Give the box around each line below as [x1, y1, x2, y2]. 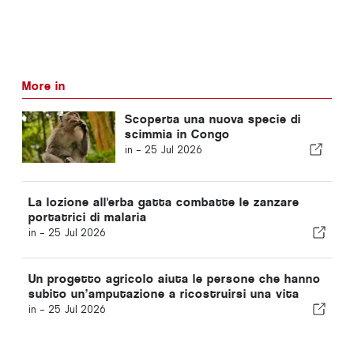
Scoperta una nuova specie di [124, 111, 301, 126]
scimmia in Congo [124, 126, 230, 141]
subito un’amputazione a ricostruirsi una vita [28, 285, 299, 301]
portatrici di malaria [28, 209, 147, 224]
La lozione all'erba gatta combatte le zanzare [28, 194, 299, 209]
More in [22, 77, 66, 93]
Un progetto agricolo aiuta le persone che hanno [28, 270, 321, 286]
